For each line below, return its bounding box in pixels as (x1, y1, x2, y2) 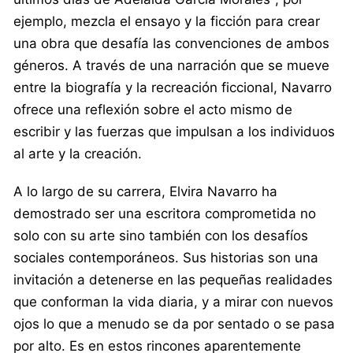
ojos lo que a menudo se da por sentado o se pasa (13, 315, 335, 332)
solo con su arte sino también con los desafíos (13, 227, 308, 243)
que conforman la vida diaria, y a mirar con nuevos (13, 293, 333, 310)
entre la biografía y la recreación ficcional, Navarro (13, 79, 332, 95)
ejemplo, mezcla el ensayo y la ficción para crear (13, 13, 320, 29)
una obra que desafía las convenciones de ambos (13, 35, 329, 51)
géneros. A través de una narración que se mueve (13, 57, 329, 73)
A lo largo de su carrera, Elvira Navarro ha (13, 183, 277, 199)
